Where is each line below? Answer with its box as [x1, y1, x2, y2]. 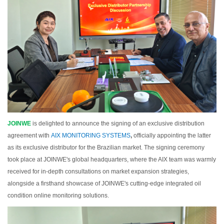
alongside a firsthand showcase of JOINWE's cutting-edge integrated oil [7, 180, 201, 187]
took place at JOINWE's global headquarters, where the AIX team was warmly [7, 156, 216, 163]
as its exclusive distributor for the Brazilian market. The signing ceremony [7, 144, 204, 151]
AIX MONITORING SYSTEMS [51, 132, 130, 139]
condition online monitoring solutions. [7, 192, 109, 199]
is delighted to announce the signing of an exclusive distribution [32, 120, 204, 127]
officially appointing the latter [132, 132, 211, 139]
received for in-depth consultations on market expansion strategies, [7, 168, 189, 175]
